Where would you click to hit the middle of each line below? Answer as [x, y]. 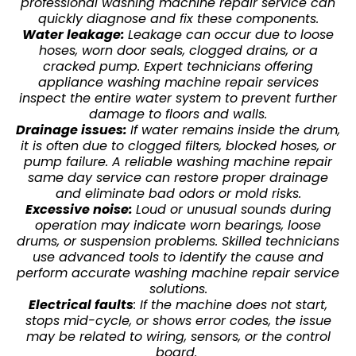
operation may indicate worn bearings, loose [178, 225]
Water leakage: [75, 34]
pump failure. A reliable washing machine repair [178, 161]
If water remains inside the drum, [235, 130]
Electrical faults [81, 304]
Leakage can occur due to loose [231, 34]
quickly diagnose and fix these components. [178, 18]
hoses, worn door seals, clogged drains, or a [178, 50]
